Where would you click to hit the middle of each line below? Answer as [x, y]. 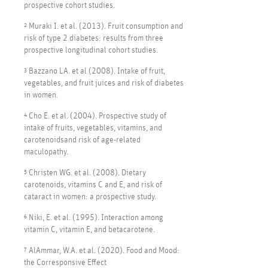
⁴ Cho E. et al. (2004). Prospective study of [95, 116]
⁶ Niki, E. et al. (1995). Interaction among [94, 218]
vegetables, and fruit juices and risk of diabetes [104, 83]
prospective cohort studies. [69, 6]
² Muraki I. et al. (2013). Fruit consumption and [103, 27]
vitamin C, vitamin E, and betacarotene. [89, 230]
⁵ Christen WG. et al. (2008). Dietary [85, 173]
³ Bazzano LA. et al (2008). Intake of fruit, [95, 71]
